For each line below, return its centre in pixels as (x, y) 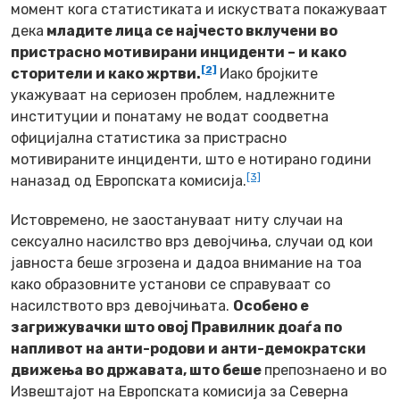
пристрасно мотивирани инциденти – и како (179, 52)
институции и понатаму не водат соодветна (170, 116)
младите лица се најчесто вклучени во (191, 30)
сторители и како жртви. (106, 73)
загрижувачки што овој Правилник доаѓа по (176, 327)
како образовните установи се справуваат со (171, 284)
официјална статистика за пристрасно (149, 137)
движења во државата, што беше (137, 370)
